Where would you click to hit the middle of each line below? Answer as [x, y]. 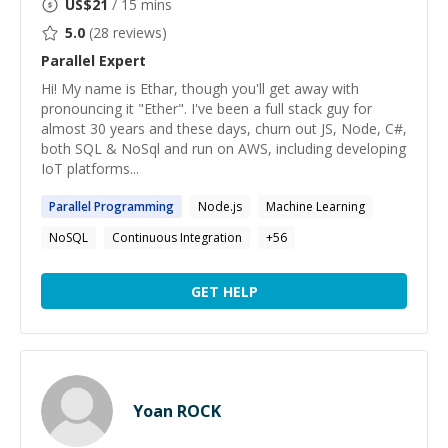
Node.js [220, 206]
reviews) [138, 32]
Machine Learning [315, 206]
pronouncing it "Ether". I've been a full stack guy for [206, 108]
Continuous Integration [177, 237]
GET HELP [224, 291]
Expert [120, 60]
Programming [132, 206]
